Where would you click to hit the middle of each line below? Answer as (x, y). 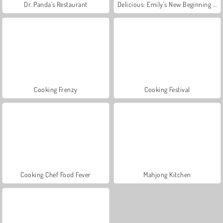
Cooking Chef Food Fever (56, 174)
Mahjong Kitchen (167, 174)
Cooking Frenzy (56, 89)
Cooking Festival (167, 89)
